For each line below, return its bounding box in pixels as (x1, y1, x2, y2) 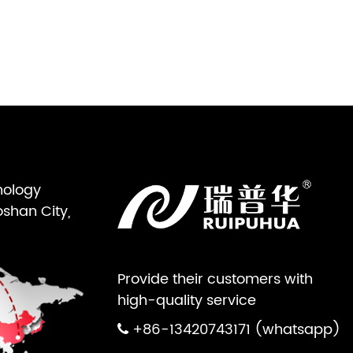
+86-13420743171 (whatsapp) (132, 318, 340, 341)
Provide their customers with (117, 267, 313, 291)
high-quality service (117, 288, 256, 312)
